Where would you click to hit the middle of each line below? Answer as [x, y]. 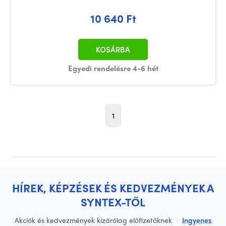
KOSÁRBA [113, 49]
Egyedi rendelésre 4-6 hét [113, 68]
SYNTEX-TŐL [113, 202]
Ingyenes [197, 220]
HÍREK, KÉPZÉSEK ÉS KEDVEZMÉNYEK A [113, 188]
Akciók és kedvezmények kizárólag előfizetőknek [94, 220]
